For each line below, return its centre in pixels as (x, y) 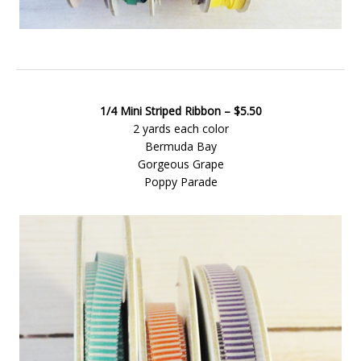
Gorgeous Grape (180, 164)
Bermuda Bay (180, 146)
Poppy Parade (180, 182)
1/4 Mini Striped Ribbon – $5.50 (180, 111)
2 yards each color (180, 129)
